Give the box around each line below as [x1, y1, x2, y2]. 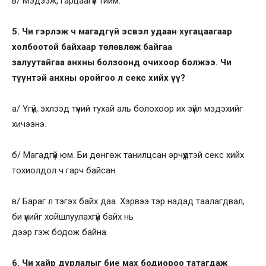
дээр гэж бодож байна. [12, 226, 108, 237]
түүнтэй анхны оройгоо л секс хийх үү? [12, 72, 185, 83]
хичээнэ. [12, 118, 46, 129]
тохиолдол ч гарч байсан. [12, 164, 117, 176]
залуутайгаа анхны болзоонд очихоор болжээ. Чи [12, 56, 232, 68]
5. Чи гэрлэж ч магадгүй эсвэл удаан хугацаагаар [12, 26, 232, 37]
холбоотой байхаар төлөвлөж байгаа [12, 41, 175, 52]
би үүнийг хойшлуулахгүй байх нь [12, 211, 134, 222]
